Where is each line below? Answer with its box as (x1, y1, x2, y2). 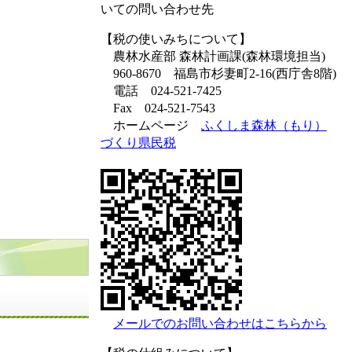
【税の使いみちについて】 (101, 31, 251, 46)
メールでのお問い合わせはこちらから (113, 316, 327, 330)
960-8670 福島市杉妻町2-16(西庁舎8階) (101, 66, 336, 80)
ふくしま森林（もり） (201, 118, 327, 132)
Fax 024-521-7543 (101, 101, 228, 115)
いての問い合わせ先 (101, 2, 214, 16)
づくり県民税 (101, 135, 176, 149)
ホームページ (101, 118, 201, 132)
